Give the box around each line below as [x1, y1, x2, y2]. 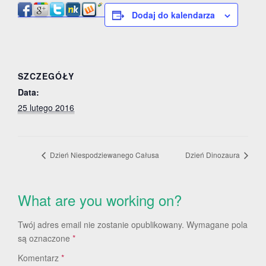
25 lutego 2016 [18, 102, 74, 113]
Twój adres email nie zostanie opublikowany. [18, 218, 184, 230]
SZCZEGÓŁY [18, 70, 74, 82]
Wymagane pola [186, 218, 248, 230]
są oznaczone [18, 232, 72, 244]
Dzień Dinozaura [185, 149, 242, 160]
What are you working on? [18, 189, 182, 210]
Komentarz [18, 251, 61, 264]
